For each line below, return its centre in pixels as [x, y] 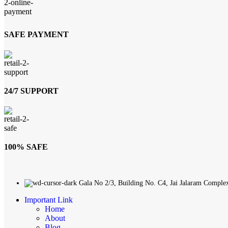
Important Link [49, 199]
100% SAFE [26, 147]
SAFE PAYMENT [36, 35]
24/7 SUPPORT [31, 91]
